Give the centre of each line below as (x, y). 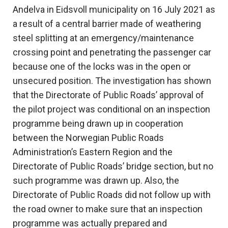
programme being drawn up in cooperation (98, 124)
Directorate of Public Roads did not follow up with (112, 195)
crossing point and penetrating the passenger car (112, 52)
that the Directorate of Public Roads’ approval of (108, 95)
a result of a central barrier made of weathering (107, 24)
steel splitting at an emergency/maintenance (103, 38)
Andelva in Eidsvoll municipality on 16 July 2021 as (114, 10)
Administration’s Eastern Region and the (93, 152)
